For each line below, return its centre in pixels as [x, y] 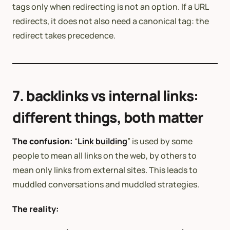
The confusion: [43, 141]
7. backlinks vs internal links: [105, 95]
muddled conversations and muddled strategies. [106, 184]
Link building [102, 141]
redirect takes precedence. [64, 35]
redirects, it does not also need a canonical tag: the [111, 21]
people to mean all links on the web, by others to [104, 155]
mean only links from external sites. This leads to [105, 170]
